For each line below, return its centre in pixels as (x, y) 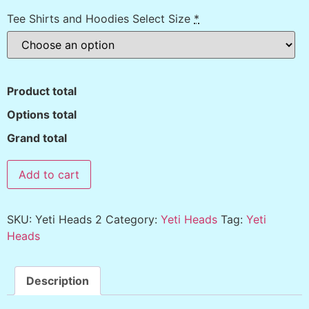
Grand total (37, 138)
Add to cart (49, 174)
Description (58, 280)
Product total (42, 91)
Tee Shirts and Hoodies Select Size (99, 18)
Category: (133, 219)
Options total (42, 114)
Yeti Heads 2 (69, 219)
